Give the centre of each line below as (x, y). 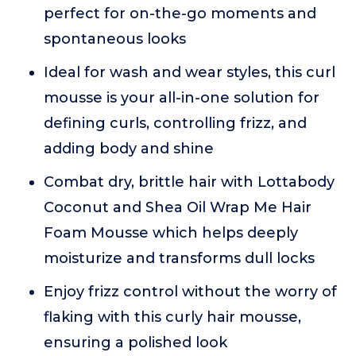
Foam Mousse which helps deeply (171, 233)
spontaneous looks (115, 39)
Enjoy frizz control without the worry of (190, 292)
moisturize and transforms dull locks (179, 259)
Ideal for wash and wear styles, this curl (190, 73)
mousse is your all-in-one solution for (182, 98)
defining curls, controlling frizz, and (175, 124)
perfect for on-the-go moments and (180, 14)
